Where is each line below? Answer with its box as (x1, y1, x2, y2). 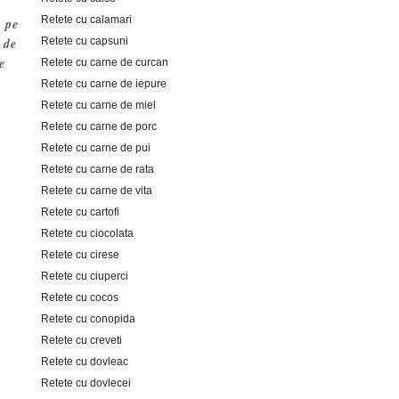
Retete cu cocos (41, 290, 118, 304)
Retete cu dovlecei (41, 376, 131, 389)
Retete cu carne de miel (41, 98, 156, 111)
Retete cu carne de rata (41, 162, 154, 175)
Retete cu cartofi (41, 205, 119, 218)
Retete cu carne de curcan (41, 55, 168, 69)
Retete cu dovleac (41, 354, 128, 368)
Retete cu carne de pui (41, 141, 151, 154)
